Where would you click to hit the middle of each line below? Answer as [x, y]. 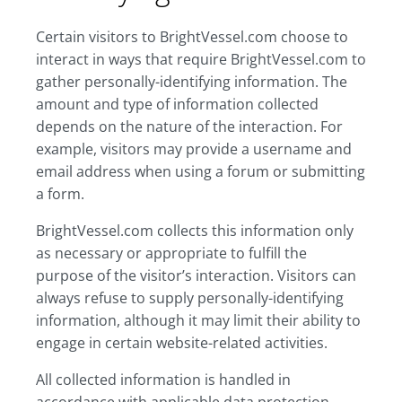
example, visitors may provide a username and [194, 149]
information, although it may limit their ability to [198, 320]
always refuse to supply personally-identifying [190, 298]
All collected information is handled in [163, 380]
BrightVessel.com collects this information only [195, 231]
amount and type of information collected [177, 104]
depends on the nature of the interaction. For [189, 127]
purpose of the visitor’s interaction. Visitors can [196, 275]
